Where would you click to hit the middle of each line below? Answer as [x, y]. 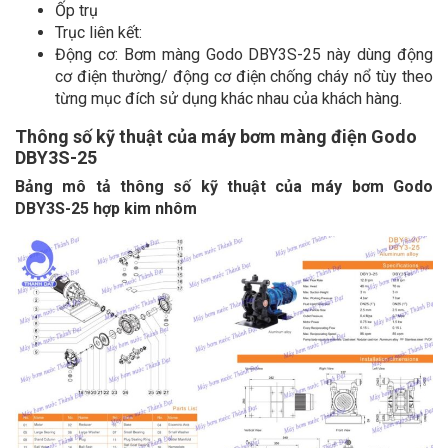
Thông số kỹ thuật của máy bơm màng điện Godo [216, 137]
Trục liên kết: [98, 33]
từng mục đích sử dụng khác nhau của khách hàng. [228, 99]
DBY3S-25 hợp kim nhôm [106, 209]
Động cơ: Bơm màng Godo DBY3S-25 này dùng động [244, 55]
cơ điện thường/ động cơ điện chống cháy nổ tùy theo [244, 77]
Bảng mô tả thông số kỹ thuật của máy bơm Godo [224, 187]
